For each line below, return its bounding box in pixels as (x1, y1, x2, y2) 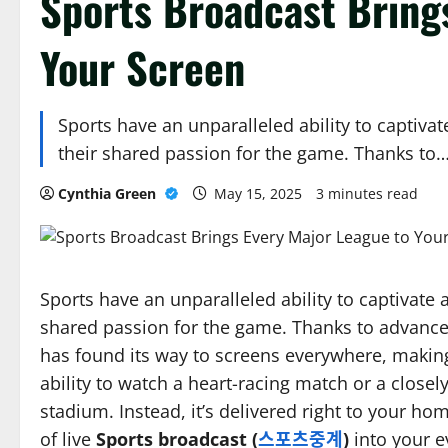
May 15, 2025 (210, 184, 306, 204)
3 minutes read (316, 184, 418, 204)
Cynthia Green (58, 184, 160, 204)
